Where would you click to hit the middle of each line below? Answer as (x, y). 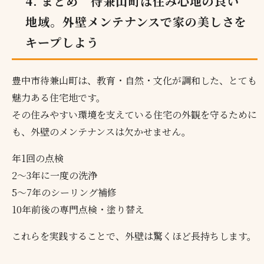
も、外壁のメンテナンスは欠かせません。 (102, 131)
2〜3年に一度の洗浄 (55, 175)
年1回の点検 (38, 158)
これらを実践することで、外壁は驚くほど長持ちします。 (134, 236)
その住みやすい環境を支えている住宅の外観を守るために (135, 114)
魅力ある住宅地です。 (59, 97)
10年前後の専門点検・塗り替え (78, 209)
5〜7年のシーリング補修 (65, 192)
